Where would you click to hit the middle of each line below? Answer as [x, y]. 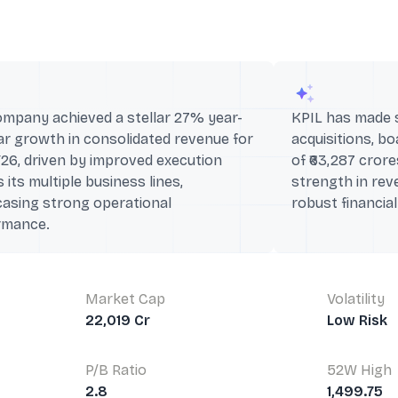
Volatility [356, 299]
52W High [359, 370]
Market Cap [125, 299]
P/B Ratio [116, 370]
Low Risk [357, 320]
